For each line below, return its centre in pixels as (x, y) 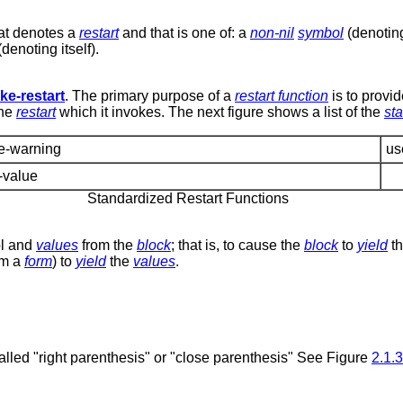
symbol (321, 32)
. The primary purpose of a (150, 95)
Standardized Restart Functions (188, 198)
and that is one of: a (184, 32)
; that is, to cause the (237, 245)
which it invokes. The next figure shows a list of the (220, 112)
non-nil (272, 32)
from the (107, 245)
